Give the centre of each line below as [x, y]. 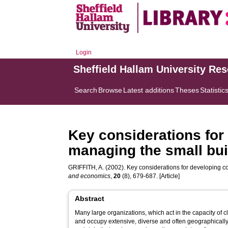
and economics [90, 176]
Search [86, 90]
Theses [187, 90]
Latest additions [149, 90]
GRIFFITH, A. [86, 167]
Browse [110, 90]
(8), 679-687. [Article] [150, 176]
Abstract [90, 198]
